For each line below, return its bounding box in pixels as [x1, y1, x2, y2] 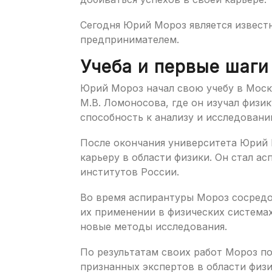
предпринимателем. [80, 33, 179, 46]
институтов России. [80, 165, 179, 178]
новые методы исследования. [80, 220, 227, 233]
